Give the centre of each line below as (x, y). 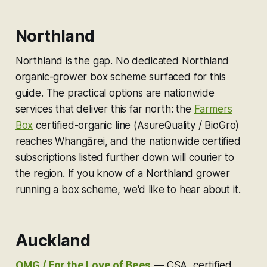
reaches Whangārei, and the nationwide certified (128, 141)
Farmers (213, 109)
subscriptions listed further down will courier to (125, 157)
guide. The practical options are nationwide (115, 93)
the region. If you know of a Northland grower (123, 173)
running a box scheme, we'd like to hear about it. (128, 189)
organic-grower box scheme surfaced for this (120, 77)
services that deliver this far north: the (105, 109)
